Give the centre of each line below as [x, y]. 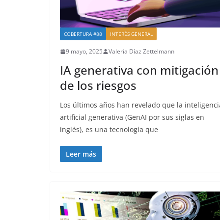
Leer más [81, 154]
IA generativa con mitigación [139, 70]
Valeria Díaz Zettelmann [141, 52]
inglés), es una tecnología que [109, 130]
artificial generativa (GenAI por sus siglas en [132, 117]
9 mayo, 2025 [84, 52]
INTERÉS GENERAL [131, 34]
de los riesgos [98, 85]
